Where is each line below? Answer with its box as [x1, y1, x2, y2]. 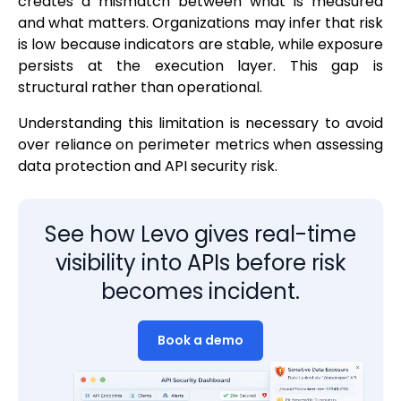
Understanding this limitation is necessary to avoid [18, 113, 383, 134]
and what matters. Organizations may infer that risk [18, 13, 383, 34]
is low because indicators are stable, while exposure [18, 34, 383, 55]
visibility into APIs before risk [55, 248, 346, 278]
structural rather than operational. [18, 77, 262, 98]
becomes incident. [101, 277, 300, 307]
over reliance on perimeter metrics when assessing [18, 134, 383, 156]
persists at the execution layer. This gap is [18, 55, 383, 77]
